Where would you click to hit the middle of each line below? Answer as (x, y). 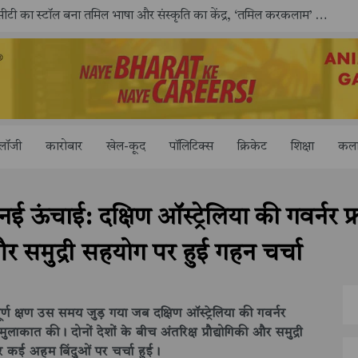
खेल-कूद (126, 147)
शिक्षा (302, 147)
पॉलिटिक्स (191, 147)
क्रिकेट (252, 147)
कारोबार (64, 147)
